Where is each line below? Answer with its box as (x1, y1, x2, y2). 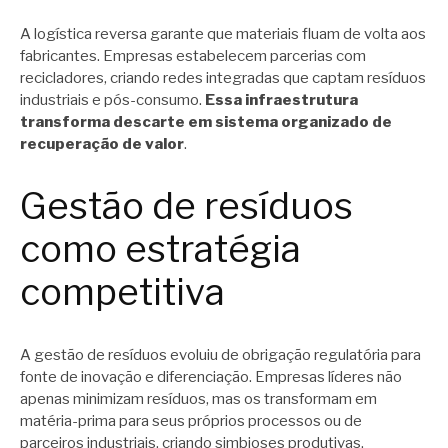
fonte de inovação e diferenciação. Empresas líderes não (20, 368, 402, 387)
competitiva (20, 269, 225, 314)
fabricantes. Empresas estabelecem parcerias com (20, 46, 366, 65)
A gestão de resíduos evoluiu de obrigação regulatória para (20, 346, 421, 365)
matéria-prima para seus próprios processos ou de (20, 412, 362, 431)
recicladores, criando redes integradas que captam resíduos (20, 68, 426, 87)
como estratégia (20, 226, 301, 271)
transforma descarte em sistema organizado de (20, 112, 392, 131)
